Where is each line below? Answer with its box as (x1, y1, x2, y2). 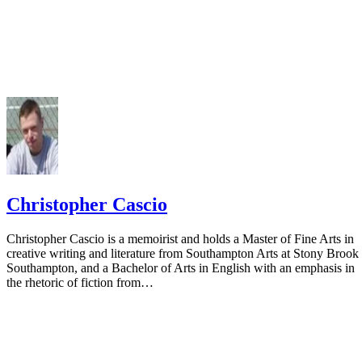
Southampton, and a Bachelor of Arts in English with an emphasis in (6, 260, 355, 275)
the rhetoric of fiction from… (6, 275, 154, 289)
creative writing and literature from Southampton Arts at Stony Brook (6, 246, 359, 260)
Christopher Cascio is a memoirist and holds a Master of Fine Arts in (6, 231, 354, 246)
